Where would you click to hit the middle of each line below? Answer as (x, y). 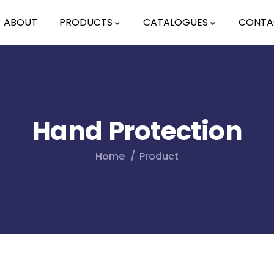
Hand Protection (137, 131)
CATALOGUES (176, 22)
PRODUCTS (86, 22)
